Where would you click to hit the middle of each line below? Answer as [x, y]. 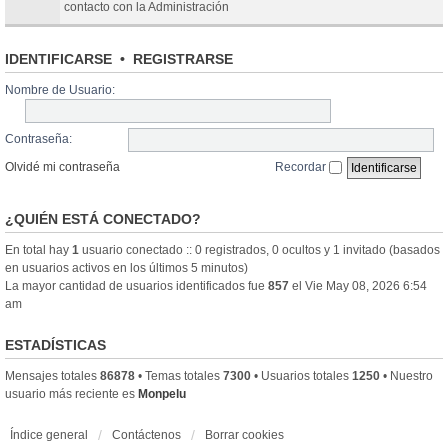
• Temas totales [179, 375]
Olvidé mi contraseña [62, 166]
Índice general [49, 434]
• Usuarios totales [301, 375]
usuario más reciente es [71, 393]
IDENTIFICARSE [58, 58]
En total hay [38, 249]
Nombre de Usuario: [60, 89]
